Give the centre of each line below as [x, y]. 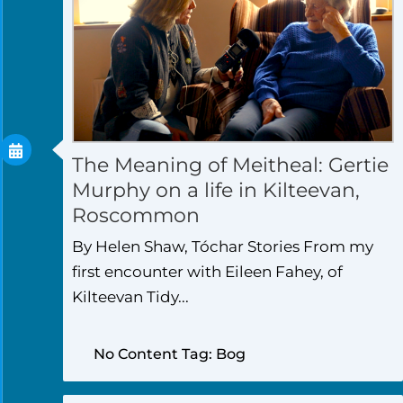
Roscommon [136, 215]
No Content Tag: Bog [170, 354]
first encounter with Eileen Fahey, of [207, 271]
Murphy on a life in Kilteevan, [216, 190]
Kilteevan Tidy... [130, 296]
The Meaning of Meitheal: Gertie [230, 165]
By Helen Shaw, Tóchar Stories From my [223, 246]
